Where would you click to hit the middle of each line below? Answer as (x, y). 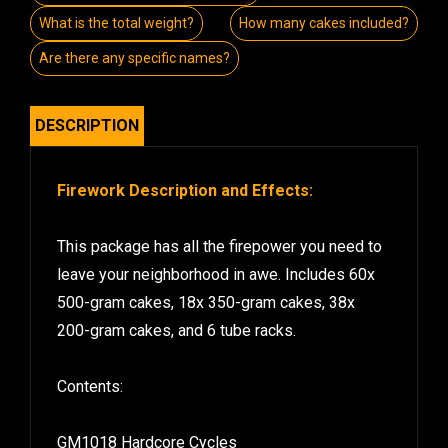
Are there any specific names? (134, 51)
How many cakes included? (324, 16)
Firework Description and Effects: (185, 184)
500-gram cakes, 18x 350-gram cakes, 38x (206, 296)
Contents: (90, 380)
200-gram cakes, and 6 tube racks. (176, 324)
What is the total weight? (116, 16)
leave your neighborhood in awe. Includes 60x (216, 268)
